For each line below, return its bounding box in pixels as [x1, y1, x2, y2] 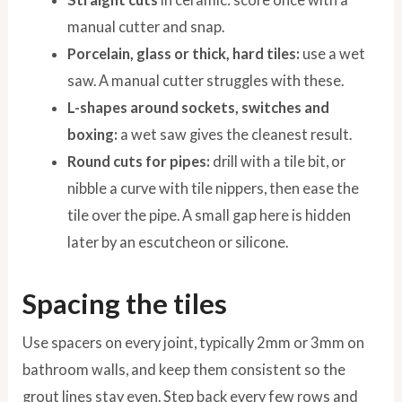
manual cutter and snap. [66, 18, 224, 36]
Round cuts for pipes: [66, 153, 210, 170]
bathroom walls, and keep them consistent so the [22, 360, 346, 378]
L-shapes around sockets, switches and [66, 99, 329, 117]
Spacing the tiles [22, 285, 228, 320]
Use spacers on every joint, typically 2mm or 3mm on [22, 333, 365, 351]
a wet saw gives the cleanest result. [117, 126, 352, 144]
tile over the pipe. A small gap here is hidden [66, 206, 351, 224]
